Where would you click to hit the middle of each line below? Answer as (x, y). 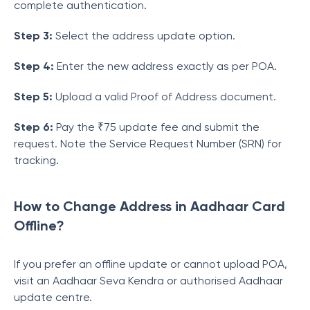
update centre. (53, 297)
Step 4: (34, 66)
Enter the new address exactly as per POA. (167, 66)
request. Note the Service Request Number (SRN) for (148, 144)
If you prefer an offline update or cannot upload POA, (151, 264)
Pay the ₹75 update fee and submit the (156, 127)
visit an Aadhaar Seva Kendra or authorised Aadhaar (148, 281)
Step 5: (33, 97)
